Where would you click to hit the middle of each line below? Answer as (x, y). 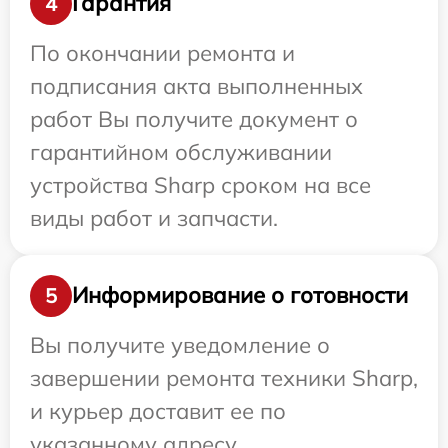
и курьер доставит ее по (158, 410)
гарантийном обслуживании (181, 151)
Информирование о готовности (240, 295)
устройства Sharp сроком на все (200, 184)
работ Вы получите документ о (194, 118)
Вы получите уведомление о (180, 344)
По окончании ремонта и (162, 52)
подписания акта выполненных (196, 85)
